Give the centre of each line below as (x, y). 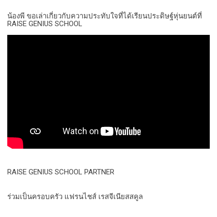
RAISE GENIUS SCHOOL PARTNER (61, 172)
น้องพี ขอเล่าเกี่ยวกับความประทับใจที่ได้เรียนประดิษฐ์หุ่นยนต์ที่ (105, 16)
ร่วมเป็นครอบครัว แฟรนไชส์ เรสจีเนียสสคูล (75, 197)
